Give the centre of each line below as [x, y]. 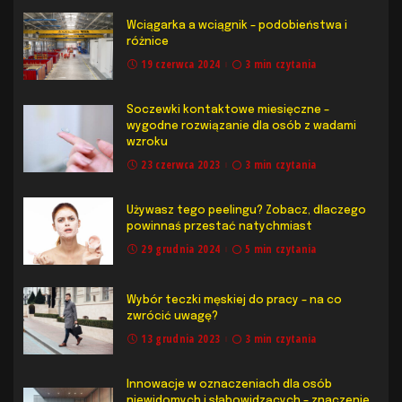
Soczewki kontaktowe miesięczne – [228, 109]
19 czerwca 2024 [181, 64]
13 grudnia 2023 [181, 338]
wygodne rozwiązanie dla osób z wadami [241, 126]
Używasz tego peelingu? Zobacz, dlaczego [246, 210]
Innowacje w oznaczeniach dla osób [229, 384]
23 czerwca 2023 [181, 164]
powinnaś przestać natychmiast [219, 226]
